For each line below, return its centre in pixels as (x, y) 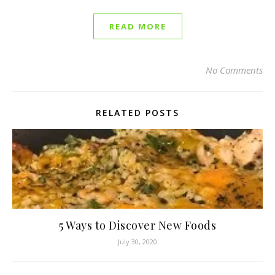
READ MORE (137, 26)
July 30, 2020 (137, 242)
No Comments (234, 70)
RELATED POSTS (137, 113)
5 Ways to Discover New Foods (137, 225)
